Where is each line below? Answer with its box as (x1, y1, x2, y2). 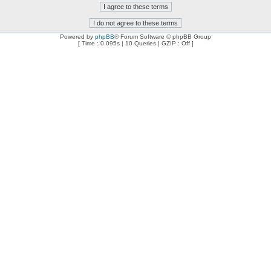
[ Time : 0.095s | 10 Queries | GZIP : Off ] (77, 40, 194, 47)
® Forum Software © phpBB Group (114, 33, 211, 40)
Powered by (60, 33, 95, 40)
